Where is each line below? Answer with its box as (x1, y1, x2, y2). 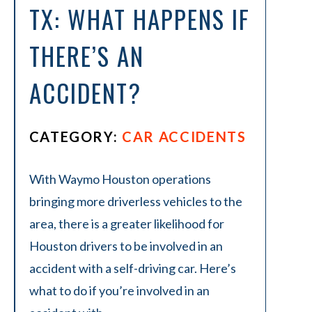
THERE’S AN (29, 38, 144, 74)
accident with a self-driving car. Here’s (29, 260, 236, 276)
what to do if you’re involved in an (29, 283, 210, 298)
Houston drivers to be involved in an (29, 238, 223, 253)
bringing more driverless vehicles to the (29, 194, 242, 209)
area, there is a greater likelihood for (29, 216, 224, 231)
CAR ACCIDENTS (122, 128, 247, 145)
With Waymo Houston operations (29, 171, 211, 187)
